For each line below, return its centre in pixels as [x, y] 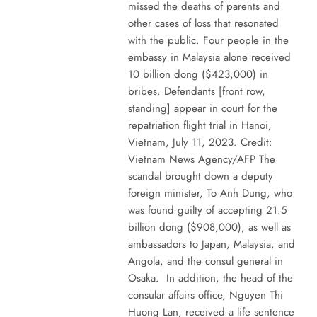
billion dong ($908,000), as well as [209, 227]
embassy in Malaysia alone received [209, 57]
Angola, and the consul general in [205, 261]
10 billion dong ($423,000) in [198, 74]
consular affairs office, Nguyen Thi [205, 295]
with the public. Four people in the [208, 40]
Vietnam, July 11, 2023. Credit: [200, 142]
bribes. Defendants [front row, [196, 91]
